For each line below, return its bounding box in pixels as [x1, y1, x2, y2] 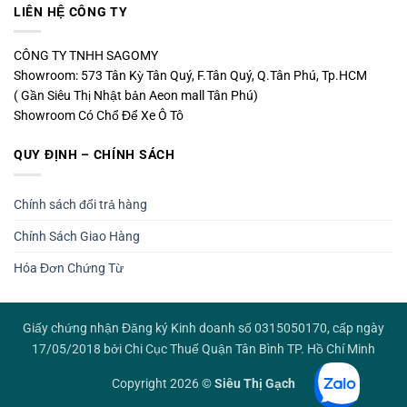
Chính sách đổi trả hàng [14, 196, 147, 212]
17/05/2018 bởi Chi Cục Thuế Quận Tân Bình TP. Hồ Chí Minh [32, 342, 375, 358]
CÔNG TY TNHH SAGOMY [14, 48, 158, 64]
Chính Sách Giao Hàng [14, 228, 140, 243]
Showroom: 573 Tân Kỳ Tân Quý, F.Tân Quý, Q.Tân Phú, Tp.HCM [14, 68, 367, 84]
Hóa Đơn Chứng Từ [14, 260, 124, 275]
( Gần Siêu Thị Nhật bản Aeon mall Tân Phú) [14, 88, 258, 104]
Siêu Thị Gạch [214, 376, 295, 392]
